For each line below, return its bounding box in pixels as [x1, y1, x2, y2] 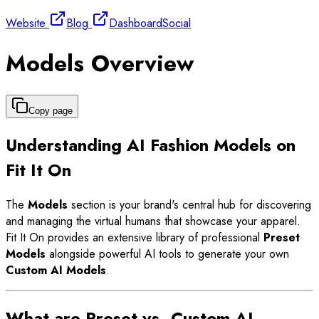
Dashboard [109, 15, 162, 32]
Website [6, 15, 46, 32]
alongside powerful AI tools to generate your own [46, 245, 289, 262]
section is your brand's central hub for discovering [68, 196, 311, 213]
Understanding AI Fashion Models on [6, 132, 296, 158]
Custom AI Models [6, 261, 106, 278]
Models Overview [6, 46, 194, 80]
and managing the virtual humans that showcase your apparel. [6, 212, 300, 229]
